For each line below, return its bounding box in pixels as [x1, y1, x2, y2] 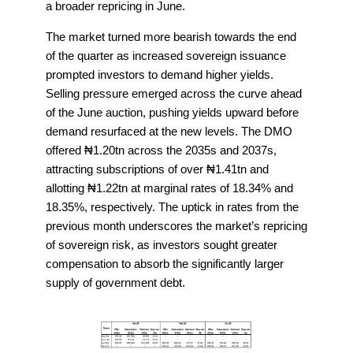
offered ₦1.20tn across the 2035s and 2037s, [46, 143, 277, 158]
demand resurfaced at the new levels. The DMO [46, 124, 292, 139]
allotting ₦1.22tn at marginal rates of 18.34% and [46, 181, 293, 195]
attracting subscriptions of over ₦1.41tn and [46, 162, 269, 176]
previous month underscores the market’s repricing [46, 219, 307, 233]
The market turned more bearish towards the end [46, 30, 296, 44]
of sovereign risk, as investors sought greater [46, 238, 277, 252]
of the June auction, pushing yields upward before [46, 106, 299, 120]
